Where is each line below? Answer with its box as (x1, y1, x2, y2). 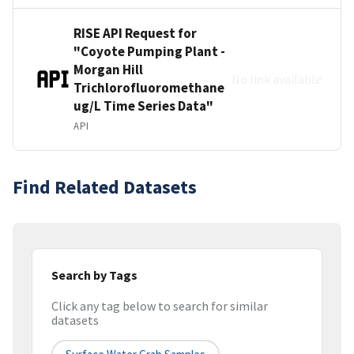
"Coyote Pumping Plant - (73, 42, 225, 60)
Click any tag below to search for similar (51, 298, 268, 314)
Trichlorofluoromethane (73, 78, 224, 96)
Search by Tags (51, 266, 137, 283)
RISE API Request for (73, 24, 197, 42)
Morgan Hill (73, 60, 143, 78)
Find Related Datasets (13, 174, 197, 199)
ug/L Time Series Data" (73, 96, 213, 115)
